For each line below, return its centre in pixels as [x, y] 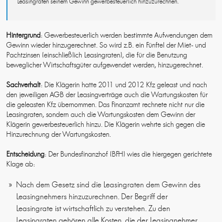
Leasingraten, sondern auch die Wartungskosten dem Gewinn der [101, 115]
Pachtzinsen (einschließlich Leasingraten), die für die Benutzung [97, 55]
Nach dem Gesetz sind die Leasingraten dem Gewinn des [109, 185]
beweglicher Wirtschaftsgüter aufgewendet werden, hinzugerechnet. [105, 65]
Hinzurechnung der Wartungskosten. [59, 135]
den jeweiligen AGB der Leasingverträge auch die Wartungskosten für [107, 95]
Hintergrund [24, 35]
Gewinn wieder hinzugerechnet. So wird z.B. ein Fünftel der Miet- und [107, 45]
